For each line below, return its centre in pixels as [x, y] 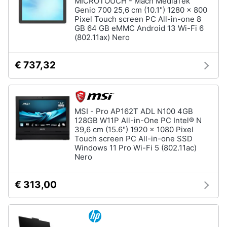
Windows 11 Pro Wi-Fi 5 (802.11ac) [136, 148]
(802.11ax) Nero [102, 37]
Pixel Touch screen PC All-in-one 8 [138, 19]
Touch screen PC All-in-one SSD [134, 139]
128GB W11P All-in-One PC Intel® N [138, 120]
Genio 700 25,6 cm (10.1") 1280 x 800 [141, 10]
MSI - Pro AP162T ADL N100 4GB [134, 111]
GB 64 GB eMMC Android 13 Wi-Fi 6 [139, 28]
